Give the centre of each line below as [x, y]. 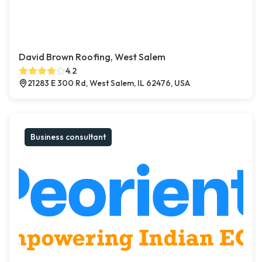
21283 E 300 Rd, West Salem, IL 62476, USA [109, 83]
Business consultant [68, 137]
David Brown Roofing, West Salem [92, 57]
